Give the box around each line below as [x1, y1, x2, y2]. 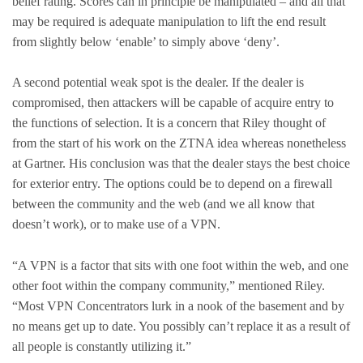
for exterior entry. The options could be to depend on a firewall [12, 177, 332, 191]
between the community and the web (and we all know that [12, 197, 314, 211]
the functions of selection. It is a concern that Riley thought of [12, 116, 326, 130]
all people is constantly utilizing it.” [12, 340, 191, 354]
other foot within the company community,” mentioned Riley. [12, 279, 325, 293]
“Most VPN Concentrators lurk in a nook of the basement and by [12, 299, 344, 314]
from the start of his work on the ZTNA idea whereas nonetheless [12, 136, 346, 151]
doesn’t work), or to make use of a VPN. [12, 217, 224, 232]
